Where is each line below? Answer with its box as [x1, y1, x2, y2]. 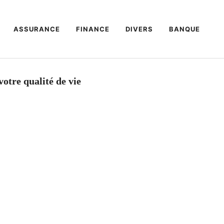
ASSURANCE [13, 25, 60, 33]
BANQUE [169, 25, 200, 33]
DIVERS [125, 25, 153, 33]
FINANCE [76, 25, 109, 33]
